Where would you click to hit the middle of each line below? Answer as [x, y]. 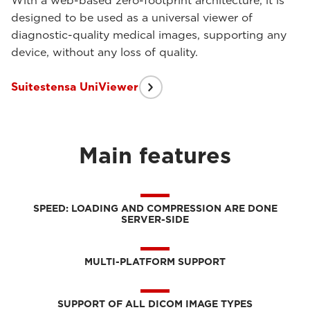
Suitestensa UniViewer [75, 86]
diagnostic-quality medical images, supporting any [149, 35]
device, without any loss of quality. [104, 52]
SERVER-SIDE [155, 219]
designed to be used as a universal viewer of [132, 18]
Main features [155, 155]
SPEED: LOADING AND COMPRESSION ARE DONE [155, 208]
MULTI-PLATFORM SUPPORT [155, 262]
